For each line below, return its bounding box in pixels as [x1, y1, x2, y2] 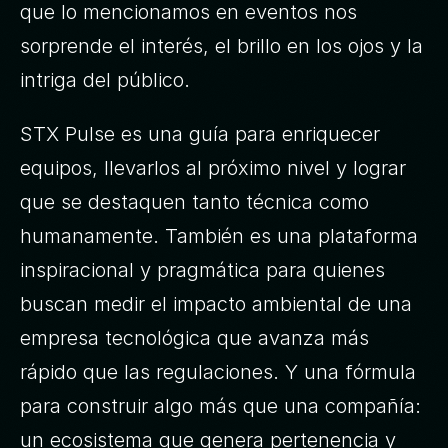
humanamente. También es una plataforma [20, 224, 418, 248]
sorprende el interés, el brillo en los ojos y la [20, 34, 423, 58]
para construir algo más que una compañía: [20, 394, 421, 418]
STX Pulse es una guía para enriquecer [20, 122, 380, 146]
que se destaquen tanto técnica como [20, 190, 369, 214]
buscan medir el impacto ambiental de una [20, 292, 412, 316]
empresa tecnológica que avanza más [20, 326, 369, 350]
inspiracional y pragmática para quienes [20, 258, 385, 282]
